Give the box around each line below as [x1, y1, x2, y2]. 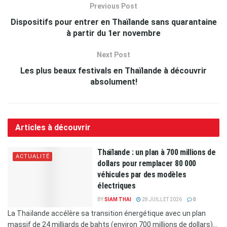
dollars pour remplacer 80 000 [97, 158, 196, 168]
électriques [97, 180, 136, 191]
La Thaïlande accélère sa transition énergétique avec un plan [8, 209, 206, 217]
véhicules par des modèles [97, 169, 186, 179]
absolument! [90, 77, 137, 87]
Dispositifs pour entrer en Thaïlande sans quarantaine [10, 17, 217, 27]
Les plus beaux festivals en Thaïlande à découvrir [20, 65, 207, 75]
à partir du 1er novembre [66, 28, 161, 38]
